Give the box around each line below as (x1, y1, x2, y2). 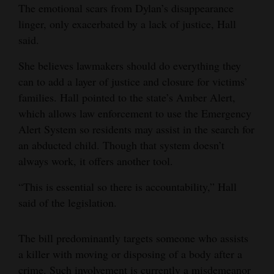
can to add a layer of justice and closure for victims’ (18, 73, 248, 89)
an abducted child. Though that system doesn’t (18, 137, 224, 152)
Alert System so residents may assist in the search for (18, 121, 254, 136)
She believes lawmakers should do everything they (18, 57, 241, 73)
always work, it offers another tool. (18, 153, 173, 168)
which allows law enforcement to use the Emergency (18, 105, 251, 120)
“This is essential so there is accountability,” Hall (18, 179, 237, 194)
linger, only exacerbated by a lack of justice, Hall (18, 16, 236, 31)
